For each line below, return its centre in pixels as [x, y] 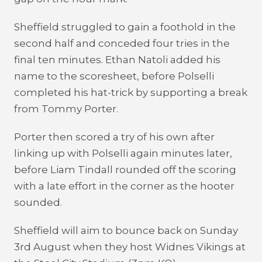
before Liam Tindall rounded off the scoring [125, 170]
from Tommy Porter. [66, 109]
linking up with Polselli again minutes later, [123, 153]
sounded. [38, 202]
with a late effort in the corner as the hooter [124, 186]
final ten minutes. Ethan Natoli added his [117, 60]
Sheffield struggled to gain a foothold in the [125, 27]
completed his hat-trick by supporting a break [131, 92]
